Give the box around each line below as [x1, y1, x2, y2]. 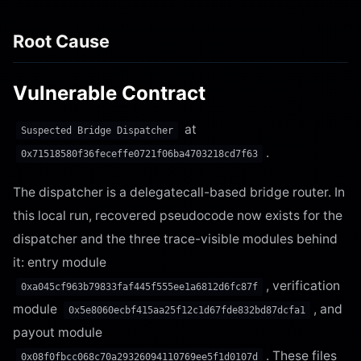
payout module [13, 324, 102, 340]
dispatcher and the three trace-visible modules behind [13, 230, 338, 247]
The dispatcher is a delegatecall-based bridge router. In [13, 184, 345, 200]
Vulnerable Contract [13, 81, 205, 105]
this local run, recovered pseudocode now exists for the [13, 207, 342, 223]
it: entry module [13, 254, 106, 270]
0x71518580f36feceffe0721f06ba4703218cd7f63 [21, 147, 258, 160]
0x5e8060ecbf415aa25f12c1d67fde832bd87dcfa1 [68, 304, 305, 316]
